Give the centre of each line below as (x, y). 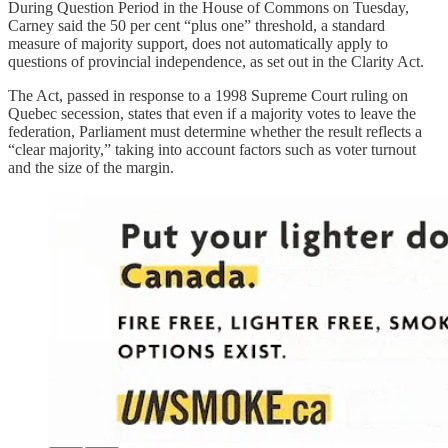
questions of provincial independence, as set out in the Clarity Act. (216, 61)
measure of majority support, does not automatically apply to (198, 43)
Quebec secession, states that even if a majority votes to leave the (212, 113)
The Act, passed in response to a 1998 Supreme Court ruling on (208, 95)
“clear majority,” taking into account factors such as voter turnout (212, 149)
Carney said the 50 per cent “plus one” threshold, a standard (196, 25)
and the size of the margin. (91, 167)
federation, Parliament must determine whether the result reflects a (215, 131)
